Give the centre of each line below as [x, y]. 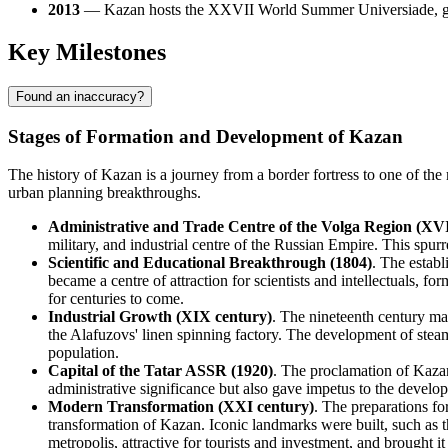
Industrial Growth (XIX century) [160, 317]
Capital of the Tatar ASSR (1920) [160, 371]
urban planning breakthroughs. [104, 193]
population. [83, 353]
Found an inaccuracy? [80, 96]
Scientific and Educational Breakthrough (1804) [210, 263]
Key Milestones [87, 52]
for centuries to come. [116, 299]
